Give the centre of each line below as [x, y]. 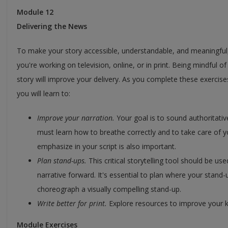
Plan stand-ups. [62, 160]
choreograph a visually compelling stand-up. [109, 189]
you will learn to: [44, 93]
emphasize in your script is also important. [107, 146]
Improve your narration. [76, 118]
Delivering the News [52, 26]
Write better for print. [72, 203]
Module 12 [35, 12]
